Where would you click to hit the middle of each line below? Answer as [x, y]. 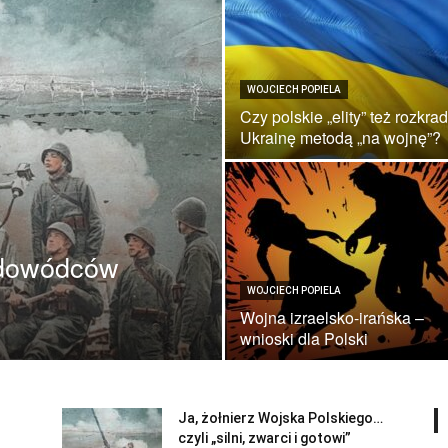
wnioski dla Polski [304, 338]
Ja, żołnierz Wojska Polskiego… [280, 418]
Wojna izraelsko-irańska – [332, 317]
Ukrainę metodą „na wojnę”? [340, 137]
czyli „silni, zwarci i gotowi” [264, 438]
